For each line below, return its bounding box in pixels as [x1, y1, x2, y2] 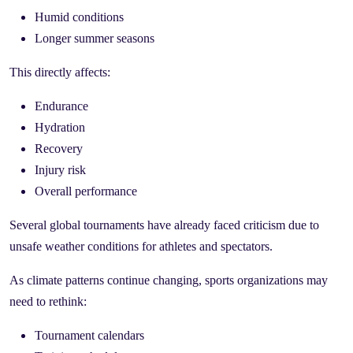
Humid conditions [35, 9, 124, 24]
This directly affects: [9, 65, 110, 79]
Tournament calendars [35, 328, 144, 342]
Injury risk [35, 162, 86, 176]
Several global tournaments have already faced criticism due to [9, 217, 319, 232]
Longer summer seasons [35, 31, 154, 45]
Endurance [35, 98, 88, 113]
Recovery [35, 141, 83, 155]
